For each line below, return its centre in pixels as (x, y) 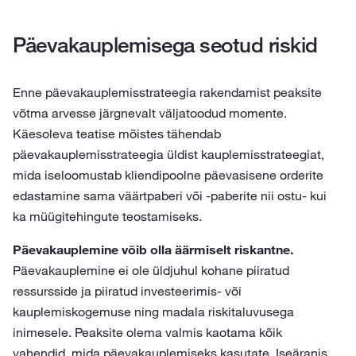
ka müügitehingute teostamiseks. (107, 216)
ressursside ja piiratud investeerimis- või (127, 291)
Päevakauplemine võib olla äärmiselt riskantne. (153, 250)
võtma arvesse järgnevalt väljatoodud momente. (150, 113)
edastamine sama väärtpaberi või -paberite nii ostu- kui (170, 195)
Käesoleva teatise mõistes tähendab (117, 133)
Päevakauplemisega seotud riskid (165, 45)
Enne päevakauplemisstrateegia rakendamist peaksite (167, 92)
